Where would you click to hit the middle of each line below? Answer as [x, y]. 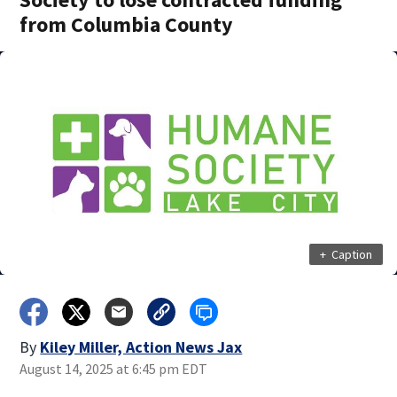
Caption [351, 254]
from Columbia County [127, 24]
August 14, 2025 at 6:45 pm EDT [114, 369]
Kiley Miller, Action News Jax [141, 347]
